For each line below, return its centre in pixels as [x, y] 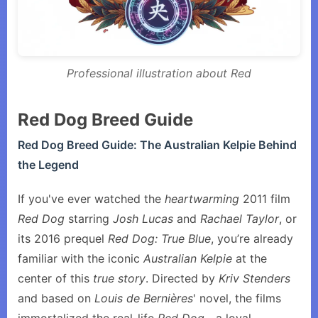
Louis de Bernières [144, 298]
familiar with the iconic [81, 258]
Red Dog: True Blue [159, 238]
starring [89, 219]
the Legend [48, 165]
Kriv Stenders [254, 278]
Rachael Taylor [240, 219]
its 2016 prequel [63, 238]
